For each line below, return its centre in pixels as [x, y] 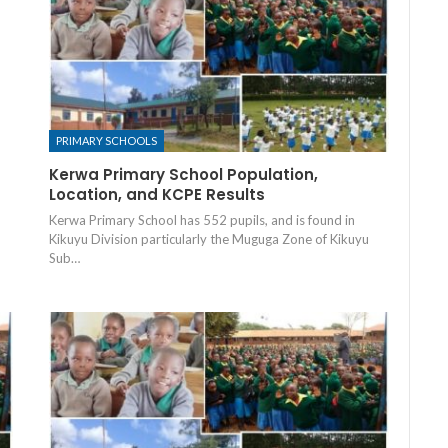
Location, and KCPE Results [156, 195]
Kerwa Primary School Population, [183, 175]
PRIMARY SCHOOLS [106, 141]
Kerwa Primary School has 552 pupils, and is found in [201, 220]
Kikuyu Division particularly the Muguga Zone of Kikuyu [208, 239]
